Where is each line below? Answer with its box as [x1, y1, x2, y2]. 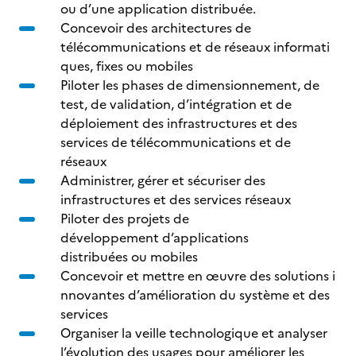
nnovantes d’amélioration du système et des [60, 285, 330, 304]
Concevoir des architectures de [60, 18, 251, 37]
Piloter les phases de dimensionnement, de [60, 75, 319, 95]
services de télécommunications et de [60, 133, 291, 152]
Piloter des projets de [60, 209, 189, 228]
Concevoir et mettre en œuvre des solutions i [60, 266, 335, 285]
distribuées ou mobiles [60, 247, 198, 266]
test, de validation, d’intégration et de [60, 95, 292, 114]
